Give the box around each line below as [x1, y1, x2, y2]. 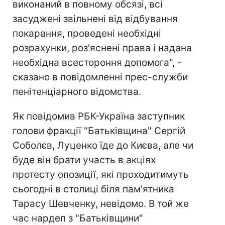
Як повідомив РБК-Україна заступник [13, 110, 185, 122]
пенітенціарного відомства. [13, 86, 141, 97]
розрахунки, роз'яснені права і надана [13, 42, 192, 54]
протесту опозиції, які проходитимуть [13, 169, 189, 180]
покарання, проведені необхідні [13, 28, 161, 39]
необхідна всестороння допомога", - [13, 57, 182, 68]
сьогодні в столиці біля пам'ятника [13, 183, 174, 195]
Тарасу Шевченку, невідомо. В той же [13, 198, 189, 209]
